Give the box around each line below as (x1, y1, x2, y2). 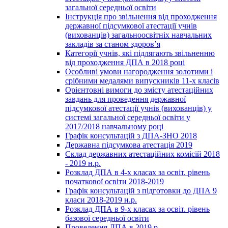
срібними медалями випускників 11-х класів (65, 76, 219, 85)
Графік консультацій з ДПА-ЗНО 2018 (65, 131, 197, 140)
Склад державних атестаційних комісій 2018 (65, 149, 220, 158)
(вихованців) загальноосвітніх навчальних (65, 30, 212, 39)
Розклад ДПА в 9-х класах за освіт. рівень (65, 204, 210, 213)
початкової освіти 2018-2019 (65, 177, 164, 186)
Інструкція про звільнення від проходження (65, 12, 217, 21)
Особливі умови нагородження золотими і (65, 67, 213, 76)
